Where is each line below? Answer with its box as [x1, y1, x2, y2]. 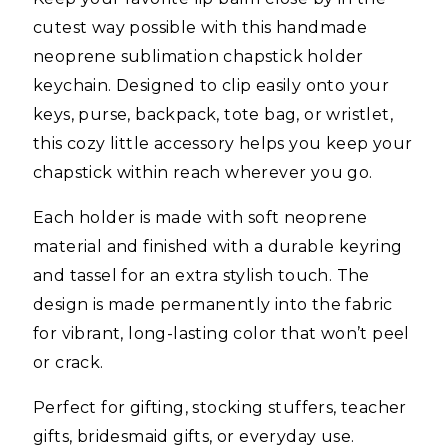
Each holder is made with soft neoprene [33, 207, 368, 227]
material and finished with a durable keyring [33, 236, 403, 256]
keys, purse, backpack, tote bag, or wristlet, [33, 104, 393, 124]
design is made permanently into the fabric [33, 294, 393, 314]
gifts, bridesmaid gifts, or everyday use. [33, 426, 355, 446]
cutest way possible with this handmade [33, 17, 368, 37]
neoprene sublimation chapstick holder [33, 46, 364, 66]
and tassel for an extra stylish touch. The [33, 265, 370, 285]
